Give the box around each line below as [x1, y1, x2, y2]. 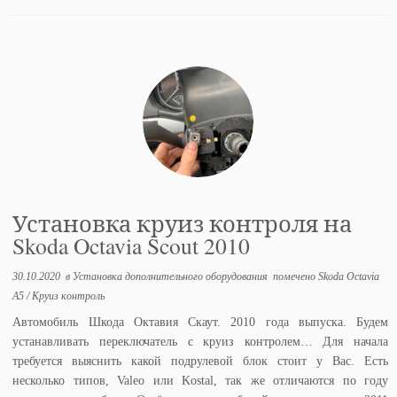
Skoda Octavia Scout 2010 [12, 230, 251, 261]
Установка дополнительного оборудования [73, 269, 271, 283]
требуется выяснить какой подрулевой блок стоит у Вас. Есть [12, 354, 388, 368]
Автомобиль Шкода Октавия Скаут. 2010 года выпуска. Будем [12, 315, 388, 329]
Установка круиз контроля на [12, 207, 353, 238]
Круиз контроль [32, 289, 105, 302]
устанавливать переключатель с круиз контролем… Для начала [12, 334, 388, 348]
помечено [270, 269, 319, 283]
